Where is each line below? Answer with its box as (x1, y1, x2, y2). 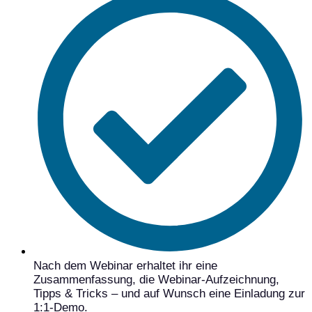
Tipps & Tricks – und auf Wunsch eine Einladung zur (33, 286, 305, 300)
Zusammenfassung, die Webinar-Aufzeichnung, (33, 272, 279, 286)
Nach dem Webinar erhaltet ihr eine (33, 258, 217, 272)
